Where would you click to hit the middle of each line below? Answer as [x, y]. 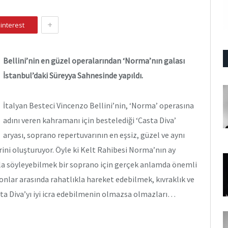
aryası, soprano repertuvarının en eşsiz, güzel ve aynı [94, 135]
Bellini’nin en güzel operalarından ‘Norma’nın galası [94, 60]
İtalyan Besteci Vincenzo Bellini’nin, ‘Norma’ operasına [98, 105]
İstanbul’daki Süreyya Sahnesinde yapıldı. [73, 75]
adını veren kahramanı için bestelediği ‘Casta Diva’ [90, 120]
